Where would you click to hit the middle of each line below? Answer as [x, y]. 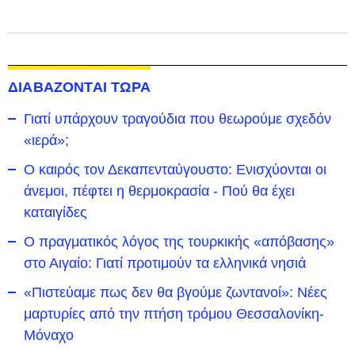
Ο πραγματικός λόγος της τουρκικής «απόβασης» [179, 242]
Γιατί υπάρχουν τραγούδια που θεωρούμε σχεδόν [177, 119]
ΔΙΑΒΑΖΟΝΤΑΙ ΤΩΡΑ [79, 87]
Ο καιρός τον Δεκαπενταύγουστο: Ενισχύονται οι [175, 170]
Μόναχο [49, 335]
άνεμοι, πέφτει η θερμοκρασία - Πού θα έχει [159, 191]
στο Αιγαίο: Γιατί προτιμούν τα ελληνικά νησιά [165, 263]
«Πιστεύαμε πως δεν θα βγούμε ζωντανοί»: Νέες [176, 292]
